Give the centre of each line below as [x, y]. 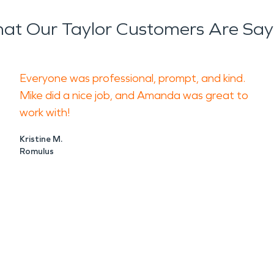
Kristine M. [41, 139]
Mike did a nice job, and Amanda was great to [134, 95]
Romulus [37, 151]
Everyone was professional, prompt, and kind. [132, 78]
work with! [46, 113]
